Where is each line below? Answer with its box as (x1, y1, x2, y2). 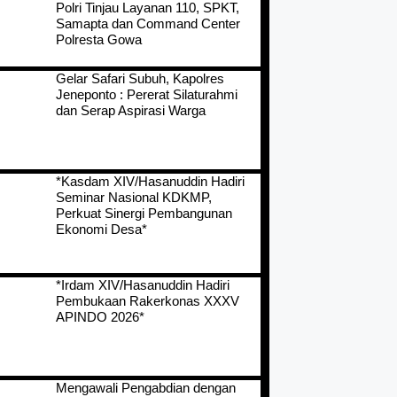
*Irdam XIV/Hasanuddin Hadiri (56, 276, 230, 292)
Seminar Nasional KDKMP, (56, 190, 213, 206)
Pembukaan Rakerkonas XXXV (56, 292, 240, 308)
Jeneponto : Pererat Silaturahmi (56, 87, 238, 103)
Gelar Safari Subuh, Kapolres (56, 71, 225, 87)
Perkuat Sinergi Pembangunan (56, 206, 233, 222)
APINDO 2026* (56, 308, 145, 324)
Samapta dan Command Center (56, 16, 241, 32)
